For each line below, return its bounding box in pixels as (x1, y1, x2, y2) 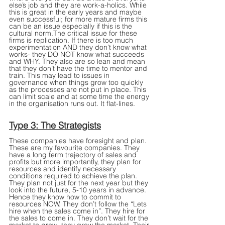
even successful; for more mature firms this (9, 15, 149, 24)
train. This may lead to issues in (9, 71, 111, 80)
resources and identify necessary (9, 164, 118, 174)
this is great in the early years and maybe (9, 8, 144, 17)
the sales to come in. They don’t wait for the (9, 213, 150, 223)
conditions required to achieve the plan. (9, 171, 139, 181)
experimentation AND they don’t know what (9, 43, 149, 52)
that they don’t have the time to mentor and (9, 64, 149, 73)
